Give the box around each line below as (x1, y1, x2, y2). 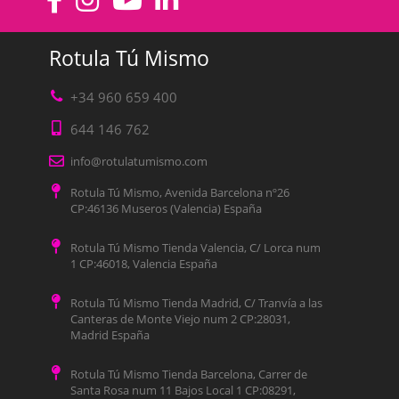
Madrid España (69, 327, 150, 344)
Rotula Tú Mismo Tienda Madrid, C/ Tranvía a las (69, 295, 322, 312)
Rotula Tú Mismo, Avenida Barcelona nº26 (69, 184, 289, 201)
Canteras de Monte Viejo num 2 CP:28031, (69, 311, 290, 328)
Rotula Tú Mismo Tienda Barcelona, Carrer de (69, 366, 307, 383)
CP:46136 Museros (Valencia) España (69, 200, 262, 217)
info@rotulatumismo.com (69, 153, 208, 170)
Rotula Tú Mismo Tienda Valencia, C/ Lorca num (69, 240, 321, 256)
